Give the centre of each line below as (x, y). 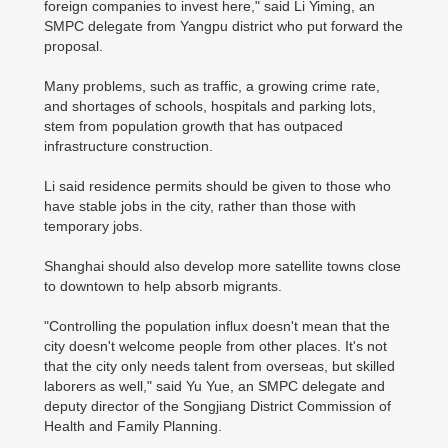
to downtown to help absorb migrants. (163, 286)
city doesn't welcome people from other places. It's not (215, 346)
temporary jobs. (93, 226)
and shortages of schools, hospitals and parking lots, (210, 106)
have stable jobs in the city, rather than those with (200, 206)
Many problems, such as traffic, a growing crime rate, (212, 86)
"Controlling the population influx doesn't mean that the (217, 326)
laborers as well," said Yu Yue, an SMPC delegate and (214, 386)
